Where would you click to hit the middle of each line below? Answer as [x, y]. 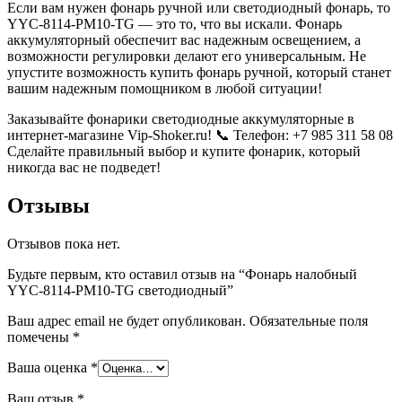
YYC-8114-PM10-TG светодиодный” [120, 290]
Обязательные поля [309, 320]
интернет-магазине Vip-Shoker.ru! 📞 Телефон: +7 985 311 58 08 [200, 135]
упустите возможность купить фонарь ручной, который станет [199, 72]
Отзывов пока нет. [64, 243]
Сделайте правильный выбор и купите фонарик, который [184, 151]
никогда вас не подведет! [84, 167]
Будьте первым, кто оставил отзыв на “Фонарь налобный [182, 274]
